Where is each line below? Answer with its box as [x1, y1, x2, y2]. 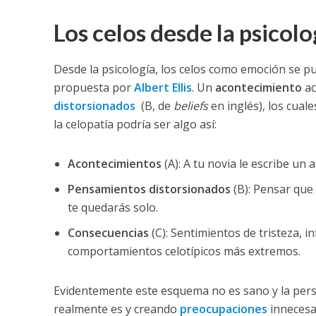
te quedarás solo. [67, 200, 158, 216]
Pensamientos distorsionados [67, 181, 231, 197]
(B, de [135, 98, 174, 114]
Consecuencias [67, 225, 149, 241]
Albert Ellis [133, 80, 192, 96]
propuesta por [53, 80, 134, 96]
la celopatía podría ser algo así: [53, 116, 217, 133]
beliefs [173, 98, 211, 114]
